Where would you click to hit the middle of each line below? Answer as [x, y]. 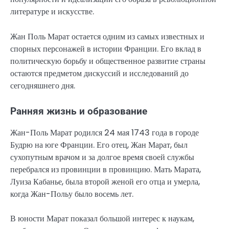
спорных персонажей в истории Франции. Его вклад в [106, 49]
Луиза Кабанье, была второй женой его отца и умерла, [105, 181]
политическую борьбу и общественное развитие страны [108, 61]
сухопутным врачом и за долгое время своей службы [102, 157]
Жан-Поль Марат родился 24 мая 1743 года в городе [105, 132]
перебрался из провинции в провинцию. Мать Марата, [106, 169]
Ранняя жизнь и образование [79, 111]
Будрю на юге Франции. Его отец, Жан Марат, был [99, 145]
